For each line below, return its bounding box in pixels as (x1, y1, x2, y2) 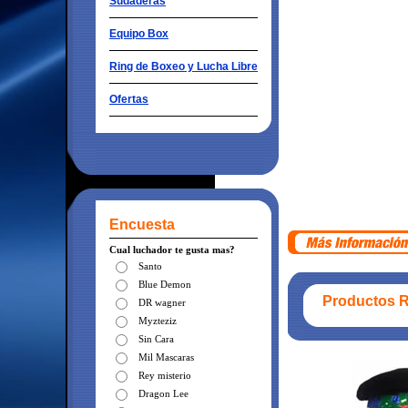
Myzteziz (138, 315, 177, 326)
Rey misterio (138, 370, 191, 381)
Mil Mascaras (138, 352, 194, 362)
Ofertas (109, 93, 148, 106)
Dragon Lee (138, 388, 189, 399)
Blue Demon (138, 279, 191, 290)
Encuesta (109, 217, 175, 232)
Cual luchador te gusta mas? (109, 244, 235, 255)
